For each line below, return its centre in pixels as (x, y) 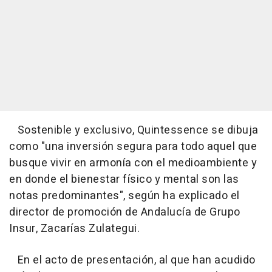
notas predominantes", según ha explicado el (124, 196)
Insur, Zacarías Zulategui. (74, 229)
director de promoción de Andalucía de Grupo (125, 212)
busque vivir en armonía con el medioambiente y (133, 163)
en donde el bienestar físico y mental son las (124, 180)
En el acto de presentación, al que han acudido (132, 260)
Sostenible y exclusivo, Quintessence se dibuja (134, 131)
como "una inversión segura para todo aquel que (133, 147)
